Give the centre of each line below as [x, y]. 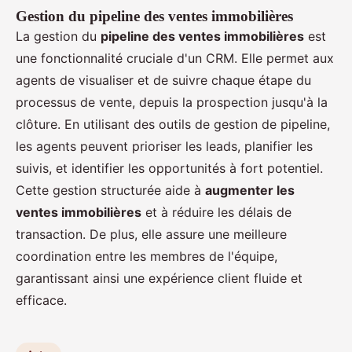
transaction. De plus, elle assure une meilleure [151, 234]
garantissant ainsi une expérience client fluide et [159, 278]
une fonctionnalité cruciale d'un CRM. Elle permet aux [175, 58]
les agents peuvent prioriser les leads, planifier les [164, 146]
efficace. [41, 300]
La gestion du [58, 36]
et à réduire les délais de [216, 212]
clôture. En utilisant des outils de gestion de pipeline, [173, 124]
